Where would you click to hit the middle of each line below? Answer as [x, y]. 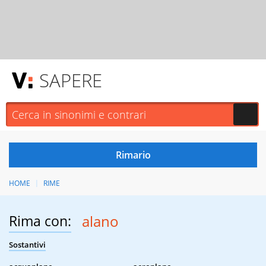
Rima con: [40, 221]
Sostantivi [27, 245]
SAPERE [71, 80]
